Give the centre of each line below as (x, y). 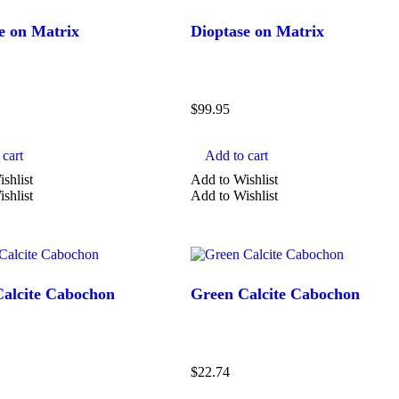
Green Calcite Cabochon (276, 294)
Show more (198, 94)
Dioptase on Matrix (258, 31)
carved (80, 43)
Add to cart (237, 155)
